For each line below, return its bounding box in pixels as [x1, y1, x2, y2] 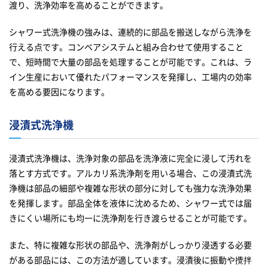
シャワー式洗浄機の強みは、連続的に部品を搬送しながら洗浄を [9, 26, 252, 38]
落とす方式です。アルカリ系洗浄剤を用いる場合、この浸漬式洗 [9, 167, 252, 179]
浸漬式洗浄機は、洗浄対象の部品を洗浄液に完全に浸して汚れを [9, 152, 252, 165]
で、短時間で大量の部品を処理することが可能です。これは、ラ [9, 56, 252, 68]
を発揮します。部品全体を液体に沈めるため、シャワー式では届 [9, 197, 252, 209]
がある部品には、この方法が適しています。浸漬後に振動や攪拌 [9, 254, 252, 266]
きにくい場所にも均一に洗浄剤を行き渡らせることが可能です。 [9, 212, 252, 224]
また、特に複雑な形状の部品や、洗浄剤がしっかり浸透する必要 [9, 239, 252, 251]
